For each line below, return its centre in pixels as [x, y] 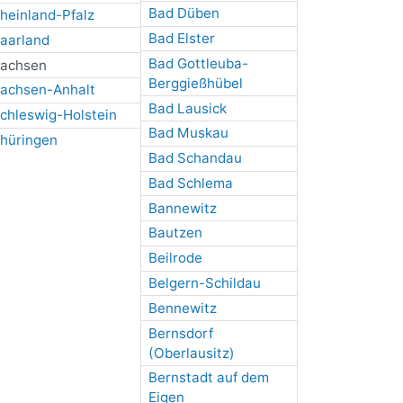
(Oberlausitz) [191, 353]
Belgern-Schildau [204, 283]
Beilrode [175, 258]
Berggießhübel [195, 83]
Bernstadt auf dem [208, 378]
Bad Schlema [190, 183]
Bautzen [175, 233]
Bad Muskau [188, 133]
